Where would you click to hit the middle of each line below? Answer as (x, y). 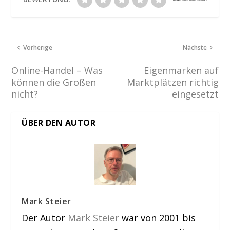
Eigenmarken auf (181, 71)
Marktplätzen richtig (172, 82)
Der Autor (45, 218)
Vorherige (38, 48)
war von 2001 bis (158, 218)
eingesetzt (195, 94)
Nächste (195, 48)
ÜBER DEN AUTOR (59, 123)
